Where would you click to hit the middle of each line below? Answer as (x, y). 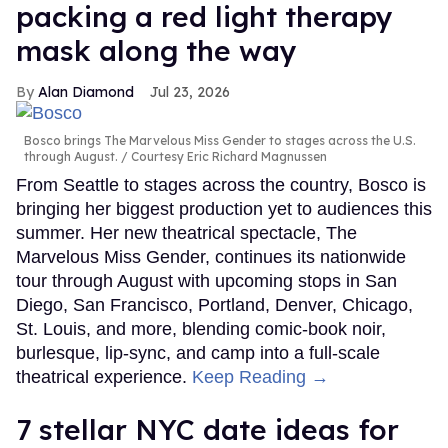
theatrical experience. (104, 377)
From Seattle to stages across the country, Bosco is (221, 185)
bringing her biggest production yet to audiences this (224, 209)
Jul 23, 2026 (190, 91)
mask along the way (156, 50)
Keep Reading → (260, 377)
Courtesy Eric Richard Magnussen (227, 157)
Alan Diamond (86, 91)
